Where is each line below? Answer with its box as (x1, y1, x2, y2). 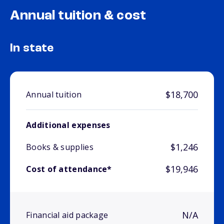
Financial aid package (26, 209, 108, 221)
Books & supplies (26, 141, 93, 153)
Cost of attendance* (26, 163, 112, 175)
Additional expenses (26, 119, 110, 131)
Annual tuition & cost (10, 9, 146, 23)
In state (10, 42, 54, 55)
